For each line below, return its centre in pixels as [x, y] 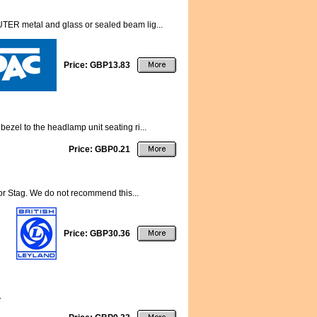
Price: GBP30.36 [97, 234]
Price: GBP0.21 [99, 149]
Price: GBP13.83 [97, 65]
